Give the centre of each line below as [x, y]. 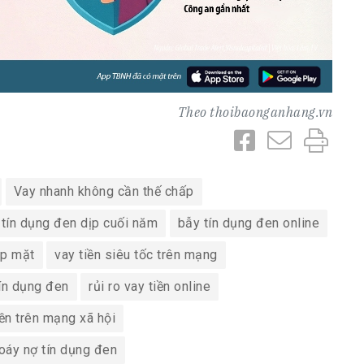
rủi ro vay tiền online [149, 287]
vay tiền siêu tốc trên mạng [136, 255]
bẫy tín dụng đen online [248, 223]
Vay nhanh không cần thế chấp [104, 192]
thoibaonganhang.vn [271, 113]
